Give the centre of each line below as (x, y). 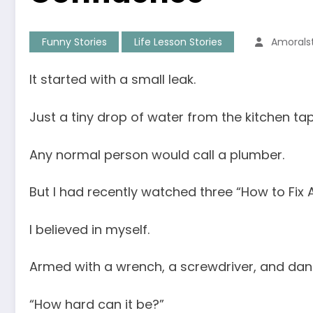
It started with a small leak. (112, 80)
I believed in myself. (89, 229)
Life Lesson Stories (178, 42)
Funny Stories (74, 42)
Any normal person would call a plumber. (157, 154)
